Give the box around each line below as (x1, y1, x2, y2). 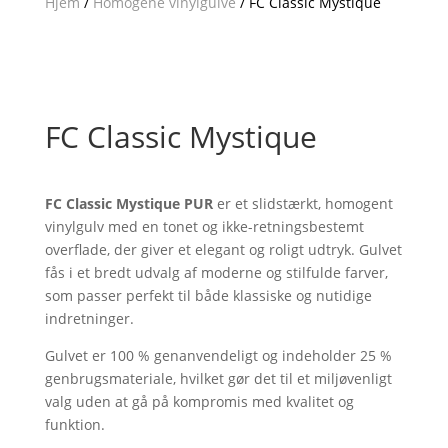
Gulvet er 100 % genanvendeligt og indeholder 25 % (44, 346, 392, 365)
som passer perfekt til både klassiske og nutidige (44, 286, 372, 305)
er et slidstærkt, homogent (212, 194, 393, 213)
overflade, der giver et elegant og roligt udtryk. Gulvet (44, 240, 402, 259)
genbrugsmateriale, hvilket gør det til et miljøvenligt (44, 369, 392, 388)
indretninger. (44, 309, 134, 328)
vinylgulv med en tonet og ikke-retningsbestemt (44, 217, 364, 236)
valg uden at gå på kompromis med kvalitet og (44, 392, 354, 411)
